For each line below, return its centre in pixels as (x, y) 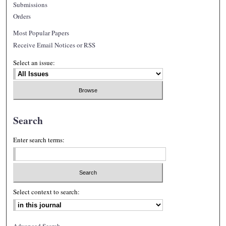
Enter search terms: (39, 140)
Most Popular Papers (41, 33)
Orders (22, 16)
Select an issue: (34, 62)
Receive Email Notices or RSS (54, 45)
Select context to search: (47, 191)
